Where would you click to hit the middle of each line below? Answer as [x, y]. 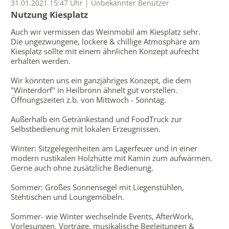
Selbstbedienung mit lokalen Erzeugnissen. [87, 129]
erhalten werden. [42, 61]
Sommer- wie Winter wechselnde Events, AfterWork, [102, 216]
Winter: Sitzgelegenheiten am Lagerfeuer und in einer [104, 148]
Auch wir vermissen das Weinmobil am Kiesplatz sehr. [107, 32]
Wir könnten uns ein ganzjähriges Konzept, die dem [101, 81]
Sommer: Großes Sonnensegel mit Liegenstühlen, [97, 187]
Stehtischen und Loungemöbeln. [68, 197]
